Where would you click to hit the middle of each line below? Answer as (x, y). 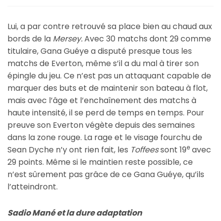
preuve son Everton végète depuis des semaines (101, 125)
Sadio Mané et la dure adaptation (75, 213)
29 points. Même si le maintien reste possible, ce (100, 162)
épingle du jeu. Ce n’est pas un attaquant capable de (109, 76)
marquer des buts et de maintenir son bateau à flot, (108, 88)
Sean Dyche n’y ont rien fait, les (69, 150)
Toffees (144, 150)
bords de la (30, 39)
